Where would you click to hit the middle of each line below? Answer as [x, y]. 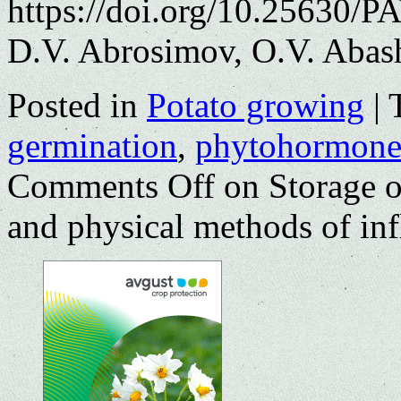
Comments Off [111, 185]
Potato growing [256, 105]
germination [92, 145]
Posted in [73, 105]
